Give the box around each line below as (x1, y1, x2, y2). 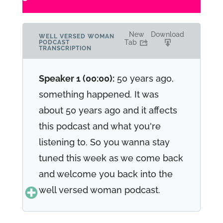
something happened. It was (38, 89, 159, 100)
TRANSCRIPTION (38, 45, 92, 52)
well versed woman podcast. (38, 185, 160, 195)
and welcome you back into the (38, 169, 173, 179)
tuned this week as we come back (38, 153, 183, 163)
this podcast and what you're (38, 121, 161, 131)
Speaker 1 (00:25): (38, 210, 113, 220)
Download (151, 30, 185, 38)
